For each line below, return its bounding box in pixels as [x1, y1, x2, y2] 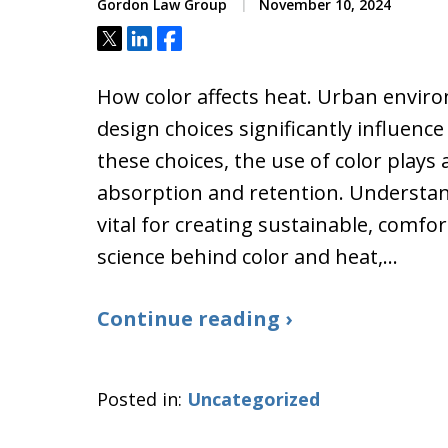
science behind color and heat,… [97, 243, 398, 270]
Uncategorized [187, 387, 320, 411]
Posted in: [97, 387, 182, 411]
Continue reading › [97, 305, 292, 332]
